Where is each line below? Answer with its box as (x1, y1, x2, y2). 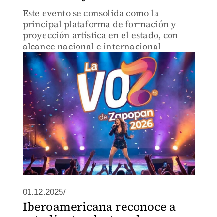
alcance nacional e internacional (22, 40, 161, 52)
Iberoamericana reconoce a (22, 199, 176, 215)
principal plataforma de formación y (22, 18, 177, 30)
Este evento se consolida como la (22, 7, 159, 19)
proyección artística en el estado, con (22, 29, 179, 41)
